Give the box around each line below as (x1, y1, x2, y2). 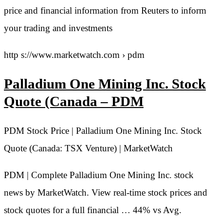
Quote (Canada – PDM (4, 94, 144, 109)
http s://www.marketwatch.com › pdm (4, 50, 145, 60)
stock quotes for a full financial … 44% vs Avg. (4, 204, 182, 215)
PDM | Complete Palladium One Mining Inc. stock (4, 169, 194, 180)
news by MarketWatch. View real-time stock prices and (4, 187, 207, 198)
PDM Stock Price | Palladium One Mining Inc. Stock (4, 125, 202, 136)
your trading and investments (4, 23, 112, 34)
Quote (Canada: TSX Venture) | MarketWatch (4, 143, 173, 153)
